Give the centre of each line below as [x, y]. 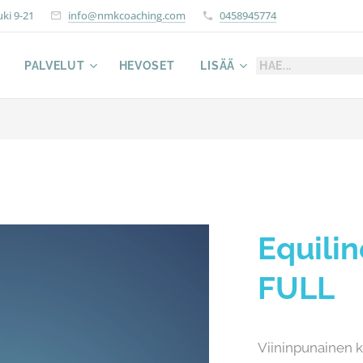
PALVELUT [54, 66]
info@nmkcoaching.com [127, 15]
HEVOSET [147, 66]
